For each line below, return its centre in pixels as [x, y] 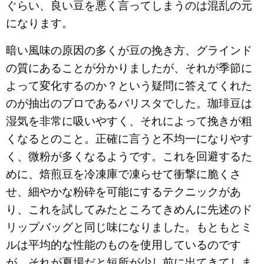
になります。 [39, 23]
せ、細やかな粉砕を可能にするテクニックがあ [123, 192]
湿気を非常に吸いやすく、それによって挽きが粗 [129, 121]
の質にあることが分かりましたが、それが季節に [129, 68]
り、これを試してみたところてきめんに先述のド [129, 209]
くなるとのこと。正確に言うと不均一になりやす [129, 139]
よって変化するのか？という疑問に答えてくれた [129, 86]
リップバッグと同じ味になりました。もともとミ [129, 227]
